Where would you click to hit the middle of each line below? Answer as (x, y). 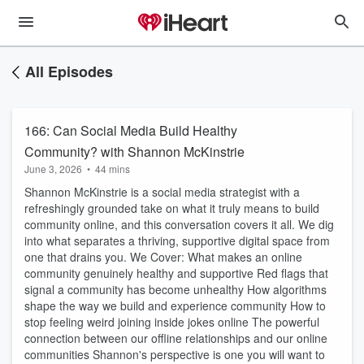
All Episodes (69, 71)
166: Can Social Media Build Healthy (131, 130)
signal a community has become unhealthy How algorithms (175, 289)
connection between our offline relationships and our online (176, 338)
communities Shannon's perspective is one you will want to (175, 354)
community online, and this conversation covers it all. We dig (179, 224)
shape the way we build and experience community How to (175, 305)
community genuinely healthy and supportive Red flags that (176, 273)
